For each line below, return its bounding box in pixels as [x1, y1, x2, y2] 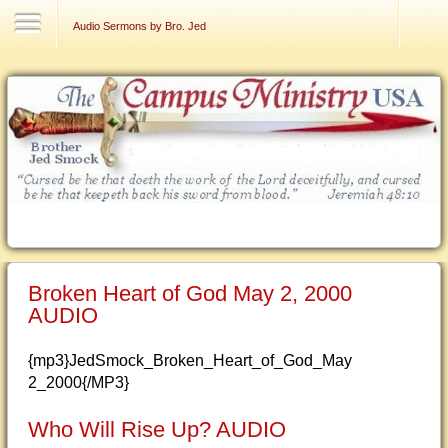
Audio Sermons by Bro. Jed [73, 20, 206, 32]
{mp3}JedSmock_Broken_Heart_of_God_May [28, 352, 352, 369]
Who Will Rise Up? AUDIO [28, 417, 286, 442]
